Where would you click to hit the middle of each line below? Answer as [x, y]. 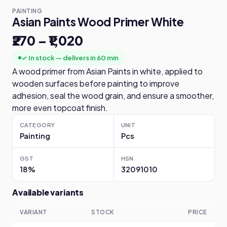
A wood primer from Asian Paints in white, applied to [107, 71]
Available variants [48, 192]
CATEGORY [37, 125]
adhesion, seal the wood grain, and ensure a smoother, [113, 96]
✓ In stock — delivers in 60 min [70, 58]
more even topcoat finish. [60, 108]
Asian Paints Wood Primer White [98, 22]
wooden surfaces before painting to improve [96, 83]
